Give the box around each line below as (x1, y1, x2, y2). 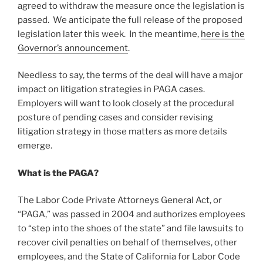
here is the (201, 28, 245, 39)
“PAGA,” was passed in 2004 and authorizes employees (18, 209, 245, 220)
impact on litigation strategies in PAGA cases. (18, 84, 207, 95)
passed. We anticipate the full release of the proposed (18, 14, 242, 25)
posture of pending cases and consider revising (18, 112, 213, 123)
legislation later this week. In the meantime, (18, 28, 201, 39)
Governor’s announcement (18, 42, 128, 53)
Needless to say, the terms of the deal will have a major (18, 70, 243, 81)
